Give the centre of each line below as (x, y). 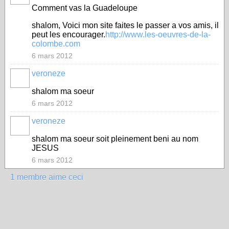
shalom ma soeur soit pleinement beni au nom (115, 139)
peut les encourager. (68, 35)
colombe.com (56, 44)
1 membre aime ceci (47, 177)
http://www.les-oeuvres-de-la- (158, 35)
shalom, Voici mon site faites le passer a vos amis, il (125, 25)
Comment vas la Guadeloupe (85, 8)
